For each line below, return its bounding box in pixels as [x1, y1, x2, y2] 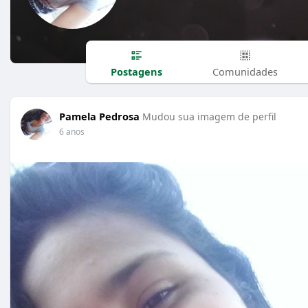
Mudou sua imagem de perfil [142, 110, 276, 123]
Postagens [110, 64, 162, 78]
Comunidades [212, 64, 278, 78]
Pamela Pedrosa [59, 109, 140, 123]
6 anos [59, 126, 85, 137]
